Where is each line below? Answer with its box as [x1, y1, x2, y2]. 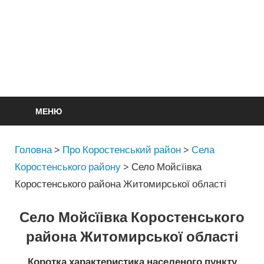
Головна [15, 143, 52, 156]
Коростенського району [15, 160, 121, 173]
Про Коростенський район [62, 143, 181, 156]
